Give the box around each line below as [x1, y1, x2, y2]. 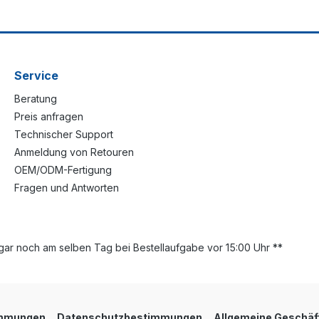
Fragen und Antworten [14, 182, 119, 194]
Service [14, 68, 58, 83]
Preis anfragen [14, 110, 83, 122]
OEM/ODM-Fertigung [14, 164, 112, 176]
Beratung [14, 93, 57, 105]
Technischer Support [14, 128, 113, 140]
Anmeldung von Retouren [14, 146, 134, 158]
